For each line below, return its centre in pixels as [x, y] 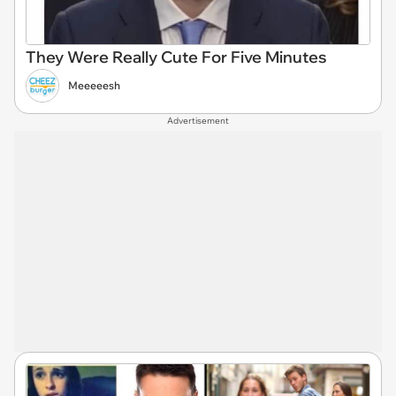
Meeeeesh [94, 85]
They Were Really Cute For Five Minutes [176, 57]
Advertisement [198, 120]
